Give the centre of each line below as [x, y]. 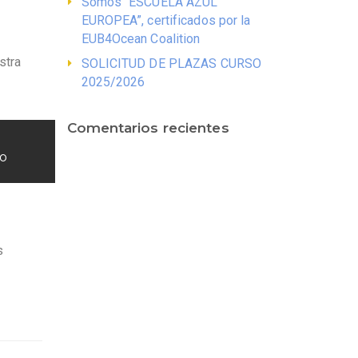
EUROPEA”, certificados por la [166, 21]
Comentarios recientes [148, 128]
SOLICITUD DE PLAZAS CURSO [171, 64]
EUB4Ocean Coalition [141, 39]
